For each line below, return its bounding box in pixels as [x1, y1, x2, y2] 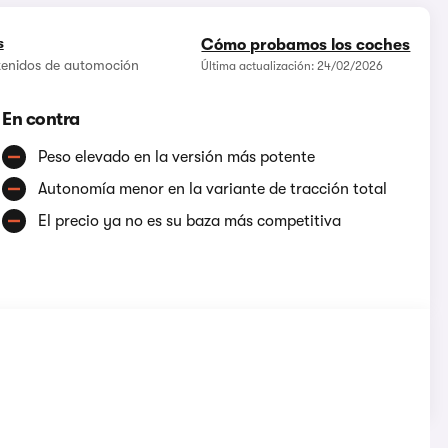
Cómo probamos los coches [201, 36, 411, 55]
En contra [2, 109, 80, 130]
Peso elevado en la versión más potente [38, 148, 316, 167]
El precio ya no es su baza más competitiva [38, 212, 342, 231]
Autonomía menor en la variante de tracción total [38, 180, 388, 199]
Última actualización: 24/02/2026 [201, 59, 384, 74]
